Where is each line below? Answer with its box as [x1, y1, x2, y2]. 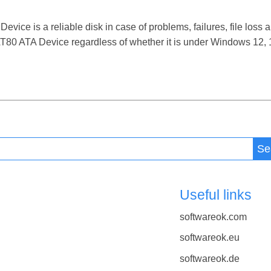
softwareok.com [179, 212, 247, 223]
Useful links [179, 186, 252, 203]
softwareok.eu [179, 232, 240, 243]
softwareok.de [179, 253, 240, 264]
